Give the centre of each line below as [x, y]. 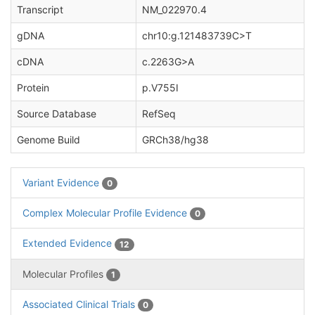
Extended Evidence [69, 243]
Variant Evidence [62, 182]
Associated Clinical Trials [80, 304]
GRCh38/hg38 [175, 140]
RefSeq [159, 114]
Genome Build [49, 140]
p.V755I [160, 88]
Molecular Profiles [64, 274]
